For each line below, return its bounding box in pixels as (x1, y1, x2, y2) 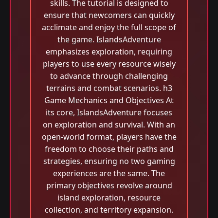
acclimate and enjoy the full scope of (42, 22, 176, 33)
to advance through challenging (50, 71, 168, 81)
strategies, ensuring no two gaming (43, 156, 175, 166)
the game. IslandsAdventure (57, 34, 161, 45)
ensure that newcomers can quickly (43, 10, 175, 20)
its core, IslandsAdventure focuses (46, 107, 172, 118)
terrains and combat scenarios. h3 (46, 83, 172, 93)
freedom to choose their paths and (44, 144, 174, 154)
